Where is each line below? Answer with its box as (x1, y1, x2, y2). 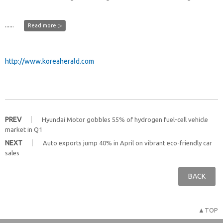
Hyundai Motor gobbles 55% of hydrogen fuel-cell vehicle (42, 116, 208, 123)
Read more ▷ (28, 22, 62, 28)
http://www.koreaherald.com (5, 57, 94, 65)
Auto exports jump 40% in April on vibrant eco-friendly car (43, 139, 212, 146)
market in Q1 (5, 126, 42, 134)
